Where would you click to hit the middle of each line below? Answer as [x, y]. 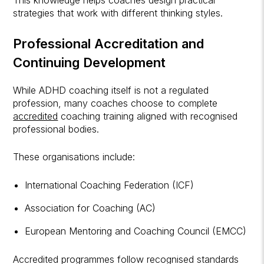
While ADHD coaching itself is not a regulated [111, 90]
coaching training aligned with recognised [148, 116]
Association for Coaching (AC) [90, 208]
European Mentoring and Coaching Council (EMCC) [136, 231]
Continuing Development [90, 62]
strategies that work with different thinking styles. [118, 13]
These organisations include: [74, 156]
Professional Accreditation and [109, 43]
